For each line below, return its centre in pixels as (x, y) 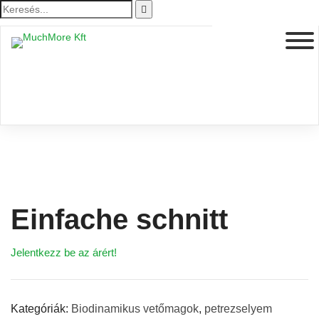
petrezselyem (238, 309)
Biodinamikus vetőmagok (135, 309)
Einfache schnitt (119, 219)
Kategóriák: (41, 309)
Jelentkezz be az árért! (64, 252)
